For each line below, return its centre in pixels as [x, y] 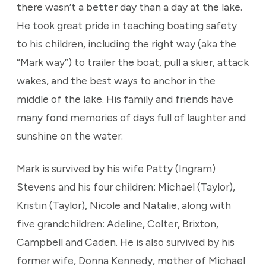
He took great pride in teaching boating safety [127, 25]
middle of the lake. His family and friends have [125, 99]
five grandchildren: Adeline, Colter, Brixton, [118, 224]
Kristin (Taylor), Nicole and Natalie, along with [124, 205]
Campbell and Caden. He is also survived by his [126, 242]
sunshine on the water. [70, 136]
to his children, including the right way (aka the [126, 44]
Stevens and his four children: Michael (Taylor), [126, 187]
